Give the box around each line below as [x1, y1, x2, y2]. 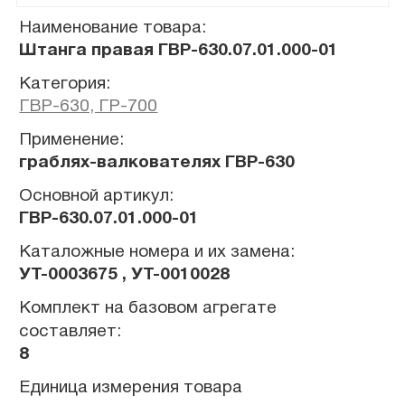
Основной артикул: [19, 187, 174, 204]
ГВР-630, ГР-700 [19, 98, 158, 115]
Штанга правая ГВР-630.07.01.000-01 [19, 42, 339, 59]
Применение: [19, 131, 125, 148]
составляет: [19, 323, 122, 340]
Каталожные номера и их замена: [19, 243, 296, 260]
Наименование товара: [19, 19, 207, 36]
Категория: [19, 75, 111, 92]
